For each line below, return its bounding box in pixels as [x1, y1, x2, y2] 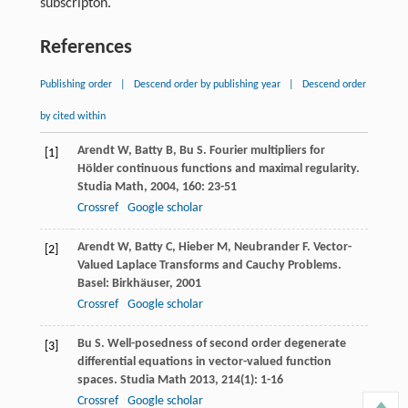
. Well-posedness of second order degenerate [100, 337, 346, 352]
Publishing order [39, 79, 112, 91]
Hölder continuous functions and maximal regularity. [76, 162, 360, 177]
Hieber [178, 240, 214, 255]
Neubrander [233, 240, 300, 255]
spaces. [76, 373, 120, 388]
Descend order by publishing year [133, 79, 280, 91]
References [39, 37, 132, 59]
